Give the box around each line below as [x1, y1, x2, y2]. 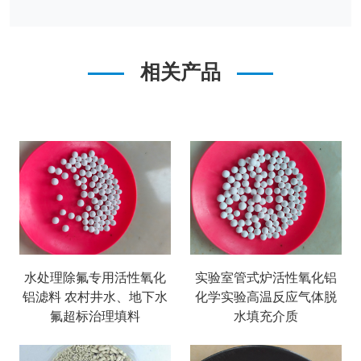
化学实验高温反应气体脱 [195, 288, 337, 306]
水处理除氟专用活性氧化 [24, 268, 166, 287]
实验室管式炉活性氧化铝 [195, 268, 337, 287]
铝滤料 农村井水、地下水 [23, 288, 168, 306]
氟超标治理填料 [50, 307, 140, 326]
